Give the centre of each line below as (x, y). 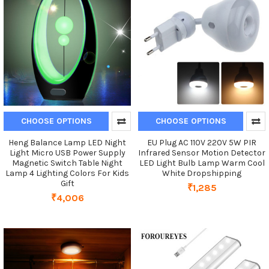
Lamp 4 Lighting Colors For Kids (67, 173)
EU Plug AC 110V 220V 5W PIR (202, 142)
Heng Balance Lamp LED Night (67, 142)
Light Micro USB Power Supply (67, 153)
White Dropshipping (202, 173)
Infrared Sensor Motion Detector (202, 153)
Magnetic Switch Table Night (67, 163)
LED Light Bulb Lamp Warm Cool (202, 163)
